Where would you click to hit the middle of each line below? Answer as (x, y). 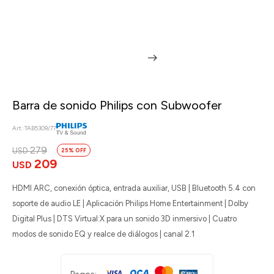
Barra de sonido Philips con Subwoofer (117, 106)
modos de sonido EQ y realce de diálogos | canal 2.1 (103, 234)
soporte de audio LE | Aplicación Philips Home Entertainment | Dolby (130, 204)
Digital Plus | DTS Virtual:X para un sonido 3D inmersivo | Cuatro (124, 219)
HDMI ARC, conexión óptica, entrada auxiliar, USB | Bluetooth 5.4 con (134, 188)
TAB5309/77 (40, 128)
